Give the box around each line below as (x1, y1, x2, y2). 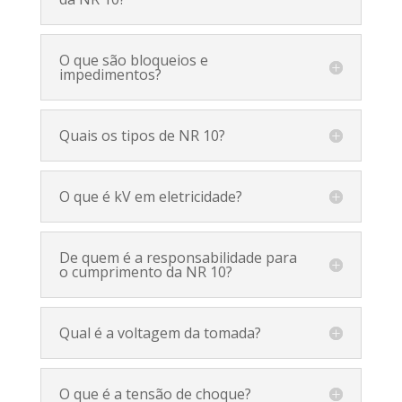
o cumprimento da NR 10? (58, 261, 232, 282)
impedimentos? (58, 64, 162, 84)
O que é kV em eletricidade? (58, 186, 242, 206)
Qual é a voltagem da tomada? (58, 322, 261, 343)
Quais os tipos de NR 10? (58, 125, 225, 145)
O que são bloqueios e (58, 49, 208, 70)
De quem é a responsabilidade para (58, 247, 297, 267)
